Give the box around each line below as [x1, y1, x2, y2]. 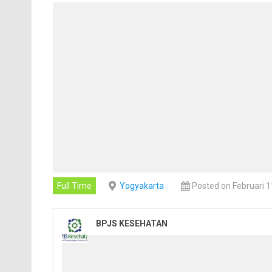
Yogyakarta [119, 181, 164, 191]
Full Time [56, 181, 92, 191]
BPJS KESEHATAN [95, 219, 168, 228]
